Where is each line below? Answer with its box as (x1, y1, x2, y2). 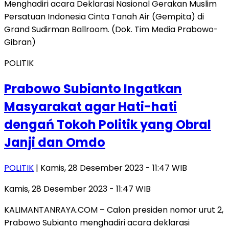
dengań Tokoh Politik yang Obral (4, 116, 211, 133)
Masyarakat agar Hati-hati (4, 98, 177, 116)
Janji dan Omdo (4, 134, 105, 151)
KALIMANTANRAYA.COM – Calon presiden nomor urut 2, (4, 204, 223, 216)
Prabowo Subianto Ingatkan (4, 80, 182, 98)
